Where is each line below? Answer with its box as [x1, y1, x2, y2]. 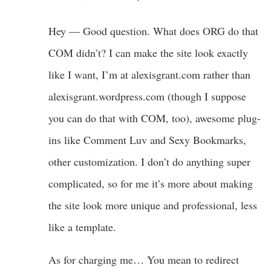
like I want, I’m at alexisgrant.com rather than [48, 67, 250, 82]
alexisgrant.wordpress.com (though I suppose [48, 88, 246, 103]
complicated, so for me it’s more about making [48, 175, 253, 191]
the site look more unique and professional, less [48, 197, 257, 212]
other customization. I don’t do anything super [48, 154, 250, 169]
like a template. [48, 219, 116, 234]
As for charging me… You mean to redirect [48, 252, 239, 267]
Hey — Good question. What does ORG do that [48, 23, 258, 38]
